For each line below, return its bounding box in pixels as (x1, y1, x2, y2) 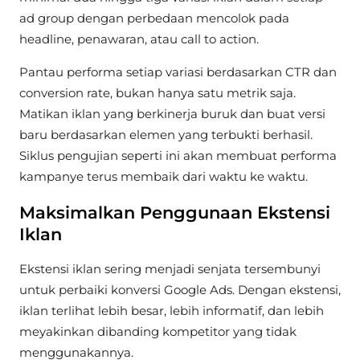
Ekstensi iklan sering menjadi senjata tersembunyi (19, 261, 321, 277)
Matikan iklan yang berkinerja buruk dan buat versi (19, 106, 325, 122)
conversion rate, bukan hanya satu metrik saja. (19, 85, 296, 101)
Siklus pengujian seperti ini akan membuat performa (19, 148, 337, 164)
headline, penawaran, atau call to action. (19, 31, 259, 47)
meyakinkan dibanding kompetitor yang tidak (19, 324, 297, 340)
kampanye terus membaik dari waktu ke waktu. (19, 169, 308, 185)
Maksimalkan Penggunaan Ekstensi (19, 202, 330, 223)
